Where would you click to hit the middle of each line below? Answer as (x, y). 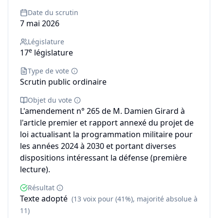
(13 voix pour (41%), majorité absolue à (135, 199)
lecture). (35, 169)
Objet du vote (50, 100)
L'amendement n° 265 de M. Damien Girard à (102, 111)
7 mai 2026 (40, 23)
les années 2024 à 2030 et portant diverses (98, 146)
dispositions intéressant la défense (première (103, 158)
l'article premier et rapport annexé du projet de (107, 123)
